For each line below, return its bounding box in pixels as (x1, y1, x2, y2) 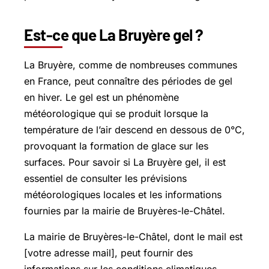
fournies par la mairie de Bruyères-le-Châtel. (24, 204, 225, 217)
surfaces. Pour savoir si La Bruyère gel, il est (24, 156, 226, 168)
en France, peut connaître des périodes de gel (24, 74, 232, 87)
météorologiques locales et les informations (24, 188, 222, 201)
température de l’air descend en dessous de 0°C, (24, 123, 245, 136)
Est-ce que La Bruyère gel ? (24, 25, 204, 44)
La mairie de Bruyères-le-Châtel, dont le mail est (24, 230, 243, 243)
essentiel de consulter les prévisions (24, 172, 187, 184)
